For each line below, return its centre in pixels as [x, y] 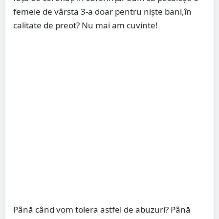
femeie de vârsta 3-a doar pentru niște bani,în [102, 12]
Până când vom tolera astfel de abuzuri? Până [102, 210]
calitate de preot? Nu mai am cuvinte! [86, 25]
